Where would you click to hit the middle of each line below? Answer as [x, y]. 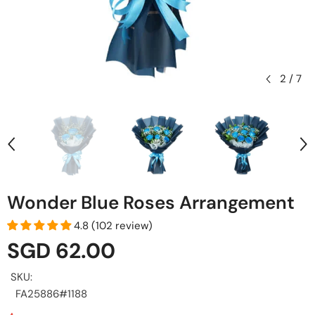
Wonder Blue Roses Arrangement [151, 202]
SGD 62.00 [61, 251]
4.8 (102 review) [113, 226]
